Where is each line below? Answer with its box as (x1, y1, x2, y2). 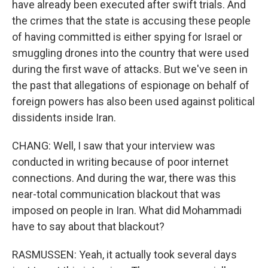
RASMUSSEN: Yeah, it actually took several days (12, 248, 237, 261)
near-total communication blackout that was (12, 188, 221, 200)
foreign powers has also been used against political (12, 95, 255, 108)
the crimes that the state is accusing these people (12, 14, 251, 27)
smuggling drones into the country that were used (12, 47, 249, 59)
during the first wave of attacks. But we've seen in (12, 63, 248, 75)
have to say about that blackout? (12, 220, 165, 233)
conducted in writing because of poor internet (12, 156, 229, 168)
